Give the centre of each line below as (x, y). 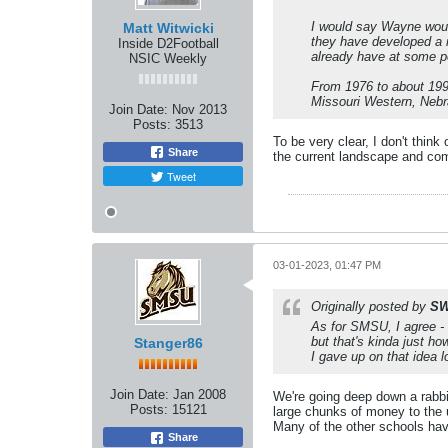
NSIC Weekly (168, 58)
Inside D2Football (168, 43)
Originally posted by (370, 307)
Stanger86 (168, 343)
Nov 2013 (199, 109)
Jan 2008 (199, 395)
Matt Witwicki (168, 27)
